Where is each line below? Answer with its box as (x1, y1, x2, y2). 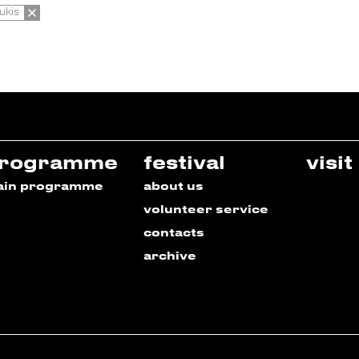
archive (143, 248, 196, 263)
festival (143, 151, 225, 173)
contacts (143, 225, 204, 240)
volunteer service (143, 202, 268, 216)
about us (143, 179, 204, 193)
